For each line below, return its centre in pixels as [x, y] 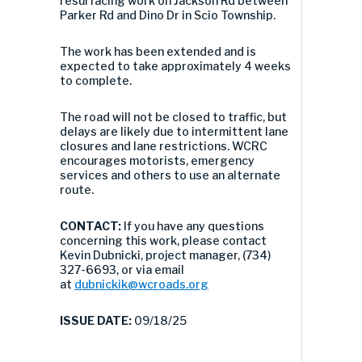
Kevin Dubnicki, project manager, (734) [165, 255]
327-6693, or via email [122, 269]
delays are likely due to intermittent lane [174, 131]
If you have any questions [194, 225]
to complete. [96, 80]
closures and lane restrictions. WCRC [164, 145]
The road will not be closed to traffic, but [173, 116]
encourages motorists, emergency [157, 160]
